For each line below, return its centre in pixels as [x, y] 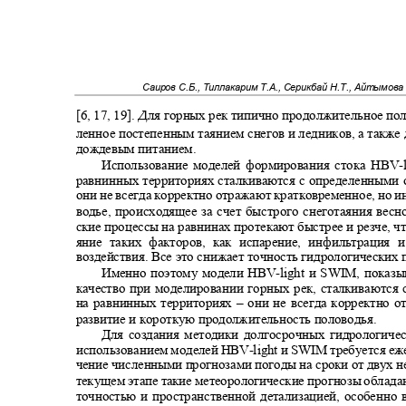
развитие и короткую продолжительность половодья [224, 319]
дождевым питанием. [139, 149]
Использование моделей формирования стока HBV [250, 165]
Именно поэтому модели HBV [188, 273]
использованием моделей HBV [162, 349]
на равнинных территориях [156, 303]
